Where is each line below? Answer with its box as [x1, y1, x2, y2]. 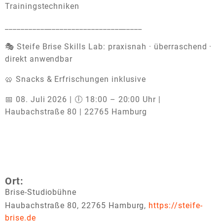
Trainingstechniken [5, 1, 80, 11]
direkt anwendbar [5, 54, 73, 64]
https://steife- [148, 201, 203, 211]
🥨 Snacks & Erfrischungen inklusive [5, 74, 147, 84]
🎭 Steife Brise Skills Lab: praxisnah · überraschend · [5, 42, 212, 52]
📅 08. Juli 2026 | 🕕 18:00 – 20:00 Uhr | [5, 95, 161, 105]
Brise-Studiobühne [5, 187, 77, 197]
